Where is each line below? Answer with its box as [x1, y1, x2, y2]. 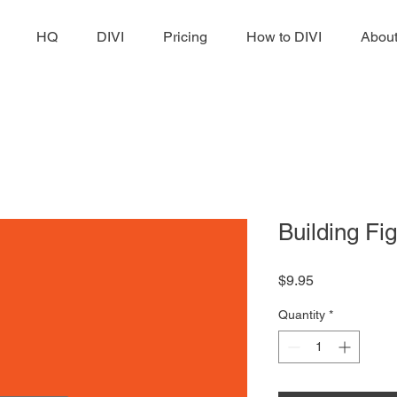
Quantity [278, 307, 325, 322]
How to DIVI [246, 28, 322, 45]
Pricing [163, 28, 207, 45]
